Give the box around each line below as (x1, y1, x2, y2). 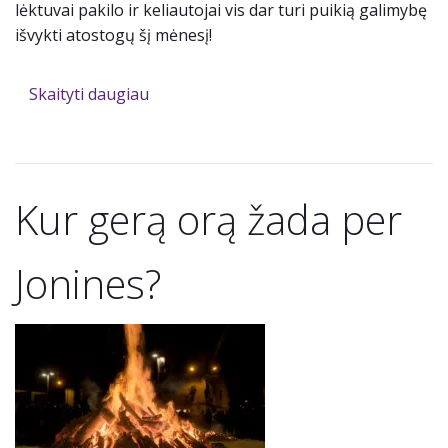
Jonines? (15, 256, 161, 312)
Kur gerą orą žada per (15, 192, 402, 248)
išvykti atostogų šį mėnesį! (15, 24, 212, 47)
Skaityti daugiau (28, 83, 149, 106)
